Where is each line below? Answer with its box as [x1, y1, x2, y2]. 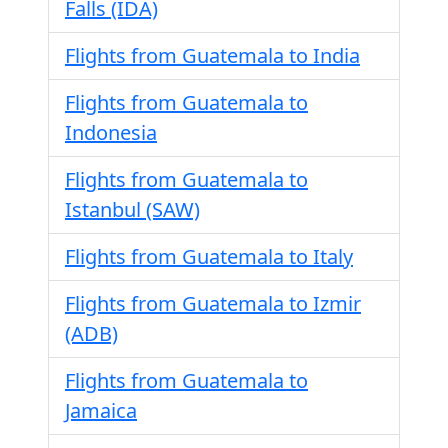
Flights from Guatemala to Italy [65, 243, 353, 270]
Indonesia [65, 119, 157, 146]
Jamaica [65, 397, 137, 424]
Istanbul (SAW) [65, 196, 200, 223]
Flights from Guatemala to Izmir [65, 290, 361, 317]
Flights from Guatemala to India [65, 42, 360, 69]
